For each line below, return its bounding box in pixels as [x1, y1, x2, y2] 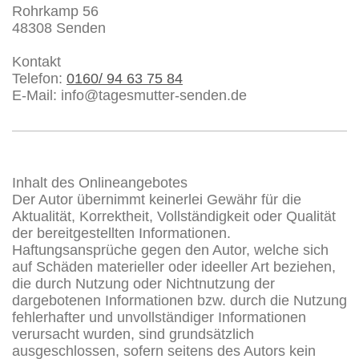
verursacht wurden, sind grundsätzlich [12, 325, 254, 342]
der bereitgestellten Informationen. [12, 224, 231, 241]
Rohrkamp [12, 2, 79, 19]
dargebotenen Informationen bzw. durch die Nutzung [12, 292, 347, 309]
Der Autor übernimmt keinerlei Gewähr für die [12, 191, 301, 208]
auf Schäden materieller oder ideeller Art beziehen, [12, 258, 336, 275]
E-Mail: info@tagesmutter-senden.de [12, 87, 247, 103]
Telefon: [12, 70, 67, 87]
